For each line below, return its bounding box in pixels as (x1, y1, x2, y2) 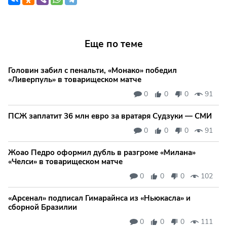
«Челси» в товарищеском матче (8, 157, 123, 167)
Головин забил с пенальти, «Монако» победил (8, 65, 177, 76)
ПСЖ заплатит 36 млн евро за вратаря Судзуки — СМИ (8, 111, 212, 122)
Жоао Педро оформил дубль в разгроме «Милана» (8, 147, 196, 158)
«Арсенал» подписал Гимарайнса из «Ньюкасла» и (8, 193, 191, 204)
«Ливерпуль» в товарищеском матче (8, 74, 141, 85)
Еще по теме (84, 37, 143, 51)
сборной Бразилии (8, 202, 77, 213)
